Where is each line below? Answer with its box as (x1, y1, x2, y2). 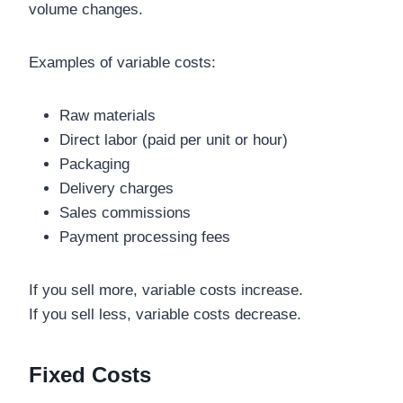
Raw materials (59, 107, 156, 125)
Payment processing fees (59, 228, 230, 246)
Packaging (59, 156, 130, 174)
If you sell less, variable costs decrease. (29, 306, 301, 324)
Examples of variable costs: (29, 54, 216, 72)
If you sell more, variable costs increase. (29, 282, 303, 300)
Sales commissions (59, 204, 191, 222)
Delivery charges (59, 180, 174, 198)
